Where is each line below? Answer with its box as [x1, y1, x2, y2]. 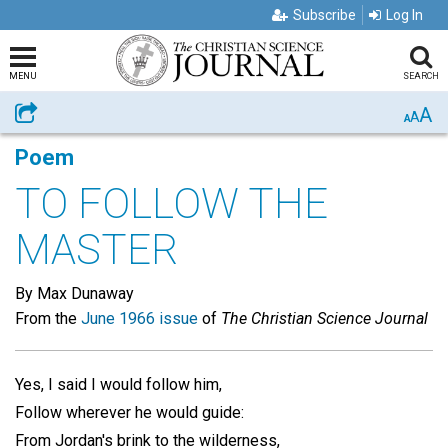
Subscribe [293, 7, 356, 23]
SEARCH [402, 71, 439, 81]
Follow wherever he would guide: [15, 403, 244, 422]
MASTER [15, 225, 178, 274]
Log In [386, 7, 423, 23]
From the [15, 309, 81, 328]
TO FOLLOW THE [15, 179, 328, 228]
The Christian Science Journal [221, 309, 428, 328]
